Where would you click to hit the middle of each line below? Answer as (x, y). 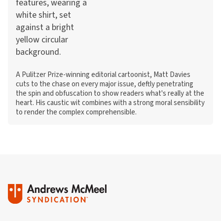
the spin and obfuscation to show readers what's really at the (110, 93)
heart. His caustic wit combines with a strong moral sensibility (110, 103)
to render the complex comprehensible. (76, 112)
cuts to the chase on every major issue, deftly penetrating (105, 84)
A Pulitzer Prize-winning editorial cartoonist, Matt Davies (103, 75)
